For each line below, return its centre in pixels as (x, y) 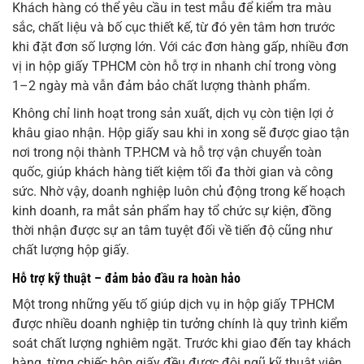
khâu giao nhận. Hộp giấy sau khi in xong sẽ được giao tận (181, 133)
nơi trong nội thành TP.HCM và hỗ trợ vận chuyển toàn (167, 153)
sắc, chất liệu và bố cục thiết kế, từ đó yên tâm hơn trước (173, 28)
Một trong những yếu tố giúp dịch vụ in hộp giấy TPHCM (173, 305)
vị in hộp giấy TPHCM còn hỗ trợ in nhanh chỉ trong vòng (174, 67)
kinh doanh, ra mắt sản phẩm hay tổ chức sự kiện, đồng (172, 211)
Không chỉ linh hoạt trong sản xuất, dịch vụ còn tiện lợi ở (173, 114)
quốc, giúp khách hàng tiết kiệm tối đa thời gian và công (173, 172)
